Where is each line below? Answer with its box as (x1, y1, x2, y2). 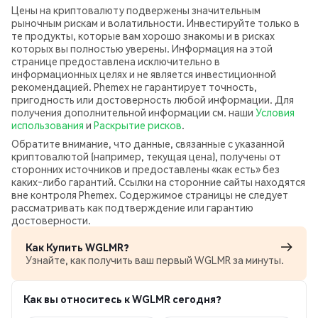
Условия (256, 106, 295, 119)
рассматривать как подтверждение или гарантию (11, 201, 253, 214)
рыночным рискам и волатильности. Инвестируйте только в (11, 16, 300, 29)
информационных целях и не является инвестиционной (11, 67, 276, 80)
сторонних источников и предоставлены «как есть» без (11, 163, 280, 175)
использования (11, 119, 84, 131)
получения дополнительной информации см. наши (11, 106, 256, 119)
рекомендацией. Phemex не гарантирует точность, (11, 80, 257, 93)
